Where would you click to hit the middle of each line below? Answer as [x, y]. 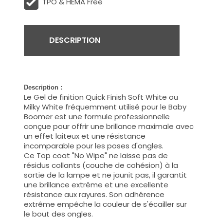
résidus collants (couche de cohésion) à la [101, 165]
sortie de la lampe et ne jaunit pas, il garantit [106, 175]
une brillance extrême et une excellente [96, 184]
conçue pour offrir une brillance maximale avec [109, 126]
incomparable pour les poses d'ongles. [94, 145]
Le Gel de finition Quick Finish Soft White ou [101, 97]
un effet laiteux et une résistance [85, 136]
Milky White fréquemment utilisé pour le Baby [105, 107]
